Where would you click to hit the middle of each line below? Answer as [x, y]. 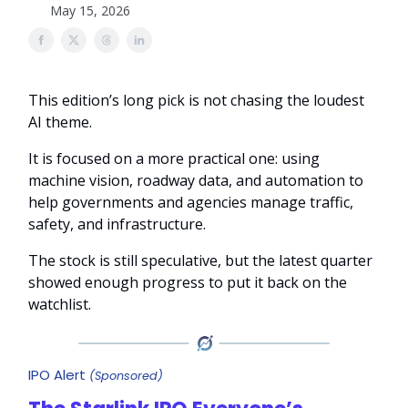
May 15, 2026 [90, 10]
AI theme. [60, 122]
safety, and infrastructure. [117, 224]
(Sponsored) [126, 375]
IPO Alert [59, 374]
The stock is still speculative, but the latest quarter [200, 260]
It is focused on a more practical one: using [174, 158]
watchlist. [60, 304]
